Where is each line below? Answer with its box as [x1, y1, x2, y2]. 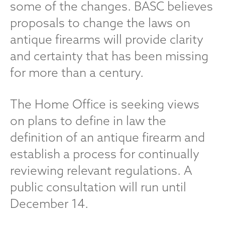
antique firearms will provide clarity [10, 32, 203, 47]
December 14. [10, 196, 88, 211]
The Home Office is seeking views [10, 96, 199, 111]
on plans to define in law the [10, 113, 166, 128]
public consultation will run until [10, 179, 186, 194]
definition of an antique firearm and [10, 130, 205, 145]
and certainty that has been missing [10, 48, 208, 63]
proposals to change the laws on [10, 15, 190, 30]
